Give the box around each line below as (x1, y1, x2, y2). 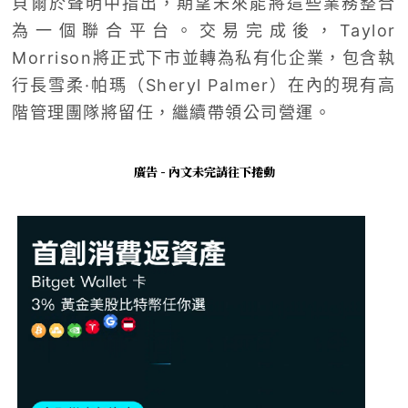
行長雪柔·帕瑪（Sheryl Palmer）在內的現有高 (12, 76, 396, 96)
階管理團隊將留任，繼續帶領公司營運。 (12, 103, 332, 123)
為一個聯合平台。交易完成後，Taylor (12, 21, 396, 41)
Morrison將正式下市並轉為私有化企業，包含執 (12, 48, 396, 68)
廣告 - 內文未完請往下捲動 (133, 163, 275, 181)
